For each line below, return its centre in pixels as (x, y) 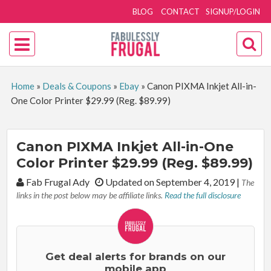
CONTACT (181, 11)
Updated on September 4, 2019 (170, 182)
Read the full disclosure (203, 195)
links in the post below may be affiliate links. (91, 195)
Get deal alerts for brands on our (135, 256)
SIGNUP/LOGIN (233, 11)
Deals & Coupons (77, 86)
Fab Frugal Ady (60, 182)
